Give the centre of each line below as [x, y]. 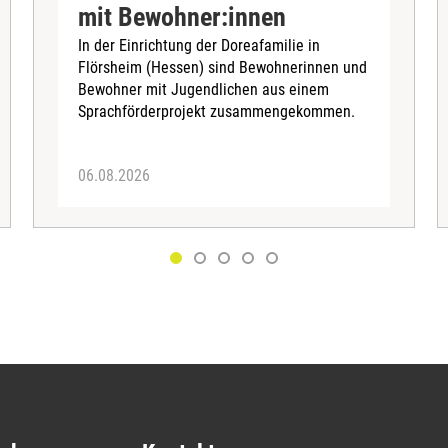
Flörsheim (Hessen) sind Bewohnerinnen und [223, 68]
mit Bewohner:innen [182, 17]
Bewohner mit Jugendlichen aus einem [204, 90]
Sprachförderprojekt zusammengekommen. [217, 112]
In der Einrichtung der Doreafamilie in [199, 46]
